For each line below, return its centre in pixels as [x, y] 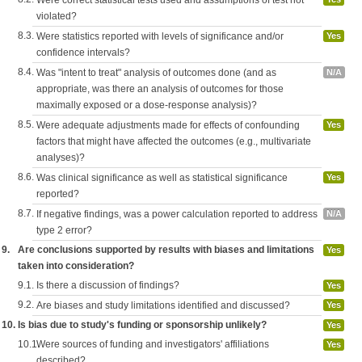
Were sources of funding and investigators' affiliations [153, 344]
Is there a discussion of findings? [108, 285]
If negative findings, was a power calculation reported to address [177, 214]
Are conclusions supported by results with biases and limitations [166, 250]
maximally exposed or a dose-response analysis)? [147, 105]
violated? [57, 16]
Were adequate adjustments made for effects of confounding [168, 125]
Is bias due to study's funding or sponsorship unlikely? [142, 325]
